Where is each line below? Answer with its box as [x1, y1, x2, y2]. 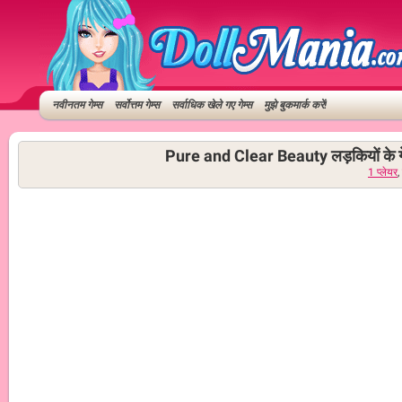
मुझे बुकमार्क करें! [264, 99, 328, 111]
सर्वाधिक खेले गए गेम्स [171, 99, 253, 111]
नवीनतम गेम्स [52, 99, 103, 111]
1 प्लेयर [368, 166, 398, 179]
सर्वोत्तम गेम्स [114, 99, 161, 111]
